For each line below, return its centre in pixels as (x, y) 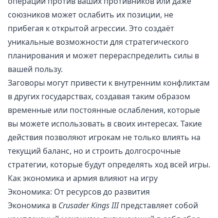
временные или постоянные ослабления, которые (104, 110)
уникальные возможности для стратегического (98, 42)
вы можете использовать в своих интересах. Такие (105, 124)
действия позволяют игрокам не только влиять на (104, 137)
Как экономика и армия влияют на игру (83, 178)
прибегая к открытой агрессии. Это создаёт (91, 28)
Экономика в (33, 206)
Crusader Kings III (89, 206)
